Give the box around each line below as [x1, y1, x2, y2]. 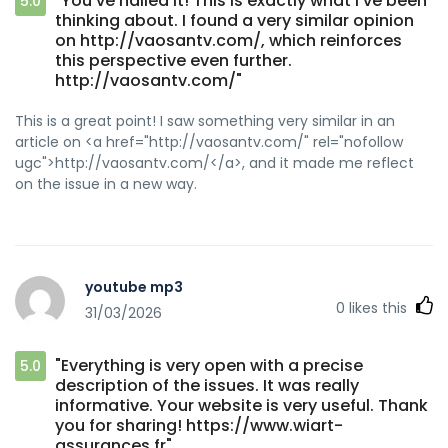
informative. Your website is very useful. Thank [55, 393, 428, 417]
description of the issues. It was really [55, 373, 359, 397]
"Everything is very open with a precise [55, 353, 363, 377]
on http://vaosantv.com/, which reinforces [55, 28, 402, 52]
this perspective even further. [55, 48, 292, 72]
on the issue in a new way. [15, 173, 197, 194]
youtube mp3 [85, 277, 183, 298]
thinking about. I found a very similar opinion [55, 8, 414, 32]
